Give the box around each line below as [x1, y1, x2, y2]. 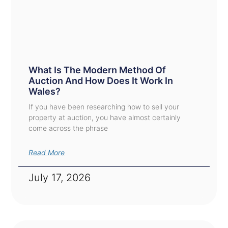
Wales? [28, 86, 61, 97]
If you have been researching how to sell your [28, 102, 180, 111]
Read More [28, 148, 65, 157]
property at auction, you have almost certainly [28, 113, 181, 122]
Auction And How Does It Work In [28, 75, 174, 87]
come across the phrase [28, 124, 108, 133]
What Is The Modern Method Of [28, 65, 166, 76]
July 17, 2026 [28, 172, 91, 184]
